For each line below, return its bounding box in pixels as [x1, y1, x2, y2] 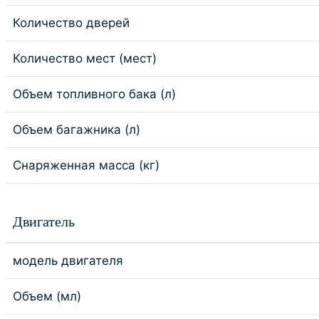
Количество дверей [13, 16, 130, 30]
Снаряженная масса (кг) [13, 158, 159, 172]
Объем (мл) [13, 289, 81, 303]
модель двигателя [13, 253, 123, 268]
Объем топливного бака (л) [13, 87, 176, 101]
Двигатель [13, 214, 75, 229]
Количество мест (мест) [13, 51, 157, 66]
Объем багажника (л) [13, 122, 140, 137]
